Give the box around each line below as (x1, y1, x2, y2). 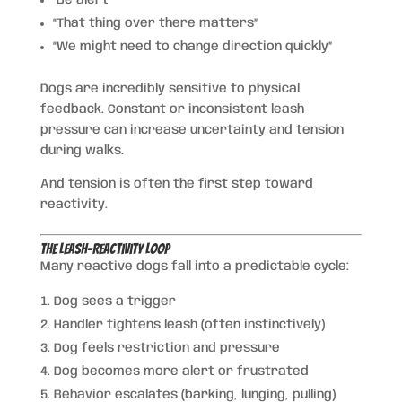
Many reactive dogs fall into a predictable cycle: (39, 259, 349, 273)
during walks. (39, 144, 124, 157)
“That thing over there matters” (52, 16, 258, 30)
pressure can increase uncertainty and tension (39, 123, 344, 136)
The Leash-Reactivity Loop (39, 240, 170, 257)
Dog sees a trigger (53, 294, 176, 308)
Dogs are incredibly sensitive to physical (39, 82, 300, 95)
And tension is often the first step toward (39, 177, 313, 190)
